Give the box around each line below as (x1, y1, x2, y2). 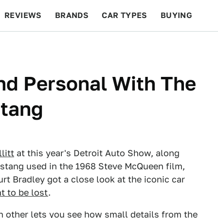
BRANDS (54, 11, 89, 20)
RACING (81, 42, 113, 51)
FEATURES (161, 42, 204, 51)
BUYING (160, 11, 193, 20)
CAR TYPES (102, 11, 147, 20)
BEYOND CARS (10, 42, 68, 51)
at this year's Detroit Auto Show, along (14, 148, 180, 158)
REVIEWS (4, 11, 42, 20)
